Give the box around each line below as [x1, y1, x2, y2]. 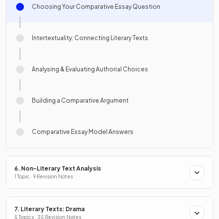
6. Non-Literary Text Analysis [14, 165, 101, 173]
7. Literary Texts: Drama [14, 205, 85, 213]
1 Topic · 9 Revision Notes [14, 174, 73, 180]
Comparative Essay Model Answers [32, 128, 133, 136]
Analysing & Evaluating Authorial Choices [32, 66, 148, 73]
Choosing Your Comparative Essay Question [32, 3, 160, 11]
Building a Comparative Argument [32, 97, 129, 105]
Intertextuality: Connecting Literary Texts [32, 34, 148, 42]
